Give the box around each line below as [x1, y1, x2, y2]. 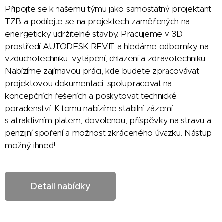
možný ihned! [5, 139, 55, 151]
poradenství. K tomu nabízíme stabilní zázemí [5, 102, 173, 113]
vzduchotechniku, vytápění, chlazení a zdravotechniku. [5, 53, 207, 64]
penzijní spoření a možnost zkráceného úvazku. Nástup [5, 127, 212, 138]
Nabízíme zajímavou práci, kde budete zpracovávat [5, 65, 199, 76]
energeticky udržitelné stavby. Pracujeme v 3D [5, 28, 183, 39]
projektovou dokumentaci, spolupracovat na [5, 77, 172, 89]
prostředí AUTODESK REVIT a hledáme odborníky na [5, 40, 209, 52]
